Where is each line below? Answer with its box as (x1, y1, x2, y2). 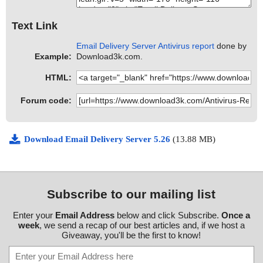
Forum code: (21, 96, 72, 106)
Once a (221, 210, 250, 221)
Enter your (12, 210, 55, 221)
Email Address (55, 210, 114, 221)
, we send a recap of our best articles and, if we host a (39, 220, 245, 231)
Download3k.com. (76, 52, 143, 62)
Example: (35, 52, 72, 62)
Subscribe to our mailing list (47, 187, 216, 201)
